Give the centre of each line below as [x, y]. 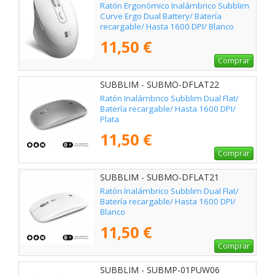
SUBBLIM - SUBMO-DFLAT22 [160, 85]
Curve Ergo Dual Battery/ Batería [161, 16]
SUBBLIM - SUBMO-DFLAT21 [160, 177]
